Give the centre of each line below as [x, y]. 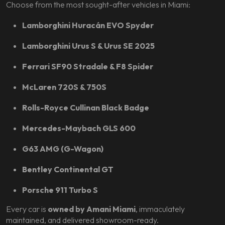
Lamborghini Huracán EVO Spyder [88, 25]
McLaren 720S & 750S [64, 87]
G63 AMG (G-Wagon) [63, 149]
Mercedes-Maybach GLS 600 [79, 128]
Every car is [27, 209]
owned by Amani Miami [92, 209]
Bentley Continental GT [68, 169]
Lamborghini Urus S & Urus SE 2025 [88, 46]
